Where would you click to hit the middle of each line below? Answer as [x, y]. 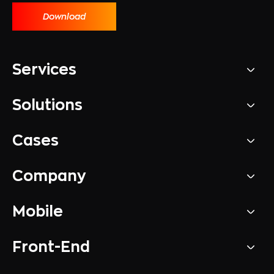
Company [49, 176]
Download [64, 17]
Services [44, 70]
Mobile [38, 212]
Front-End [51, 247]
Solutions [47, 106]
